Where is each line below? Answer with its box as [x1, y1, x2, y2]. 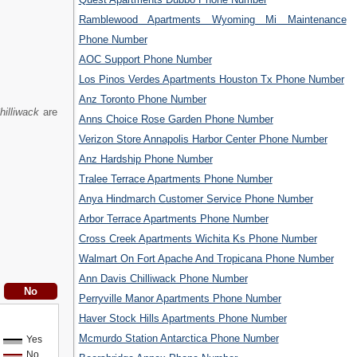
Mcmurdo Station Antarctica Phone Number [78, 332, 279, 345]
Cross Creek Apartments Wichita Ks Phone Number [78, 233, 317, 245]
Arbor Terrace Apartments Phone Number [78, 213, 269, 226]
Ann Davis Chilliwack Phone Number [78, 273, 248, 285]
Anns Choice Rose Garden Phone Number [78, 113, 273, 126]
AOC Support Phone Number [78, 53, 212, 66]
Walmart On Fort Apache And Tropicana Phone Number [78, 253, 334, 265]
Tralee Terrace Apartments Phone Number [78, 173, 273, 186]
